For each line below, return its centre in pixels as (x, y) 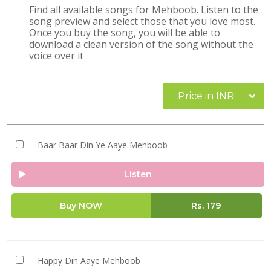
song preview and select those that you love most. (142, 21)
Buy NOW (81, 206)
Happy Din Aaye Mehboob (89, 260)
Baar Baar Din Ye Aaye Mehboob (102, 145)
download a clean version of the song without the (142, 44)
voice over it (57, 56)
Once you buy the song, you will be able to (125, 33)
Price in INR (206, 96)
